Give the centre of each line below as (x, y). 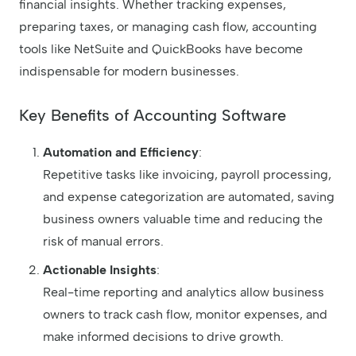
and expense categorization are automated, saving (189, 197)
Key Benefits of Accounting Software (153, 116)
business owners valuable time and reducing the (183, 219)
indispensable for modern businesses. (129, 72)
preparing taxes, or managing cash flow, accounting (168, 27)
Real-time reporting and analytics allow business (184, 292)
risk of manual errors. (103, 242)
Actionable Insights (100, 270)
